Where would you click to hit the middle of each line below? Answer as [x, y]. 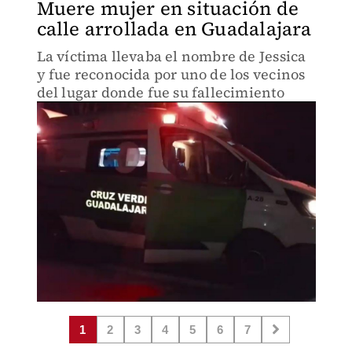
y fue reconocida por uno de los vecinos [171, 74]
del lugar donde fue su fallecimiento [160, 92]
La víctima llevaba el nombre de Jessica [171, 56]
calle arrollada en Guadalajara [174, 29]
